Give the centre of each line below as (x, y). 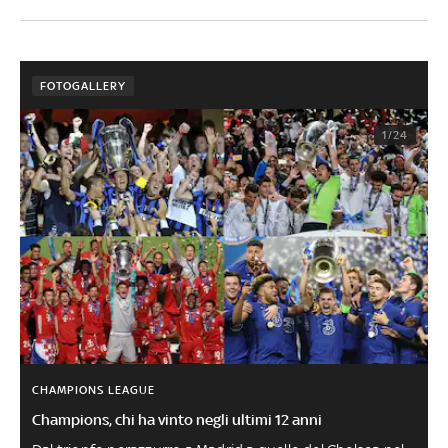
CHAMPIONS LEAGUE (93, 390)
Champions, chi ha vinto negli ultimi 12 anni (177, 420)
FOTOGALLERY (82, 86)
